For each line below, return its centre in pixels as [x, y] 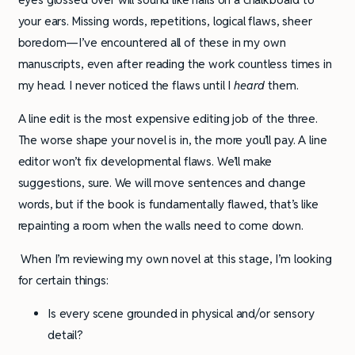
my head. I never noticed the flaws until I [126, 86]
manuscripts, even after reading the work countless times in [175, 64]
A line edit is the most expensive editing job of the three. [168, 119]
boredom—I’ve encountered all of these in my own [152, 43]
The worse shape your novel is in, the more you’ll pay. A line [172, 140]
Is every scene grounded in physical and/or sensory [181, 314]
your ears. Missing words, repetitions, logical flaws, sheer [165, 21]
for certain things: [63, 281]
